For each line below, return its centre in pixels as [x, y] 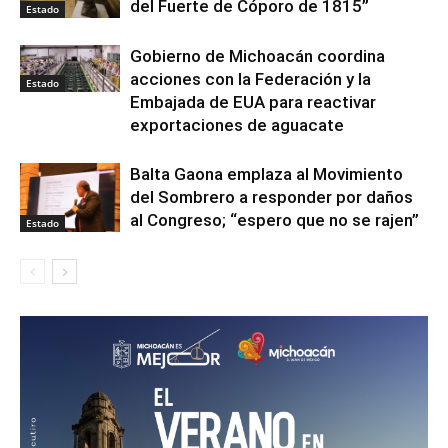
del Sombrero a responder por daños [271, 197]
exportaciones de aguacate [237, 125]
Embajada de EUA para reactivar [253, 102]
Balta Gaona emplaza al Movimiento [266, 174]
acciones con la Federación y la [250, 79]
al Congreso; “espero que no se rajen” [274, 220]
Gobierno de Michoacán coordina [257, 56]
